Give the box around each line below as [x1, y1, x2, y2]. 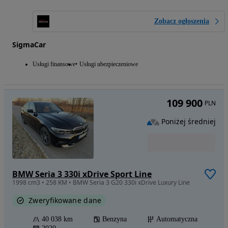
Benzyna [102, 215, 127, 223]
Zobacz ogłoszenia [154, 17, 209, 25]
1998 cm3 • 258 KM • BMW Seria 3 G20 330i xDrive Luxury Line [12, 178, 190, 187]
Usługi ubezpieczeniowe [79, 60, 138, 68]
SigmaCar [12, 39, 46, 49]
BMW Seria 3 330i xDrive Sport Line [12, 168, 152, 180]
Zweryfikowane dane [28, 195, 102, 205]
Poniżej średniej [161, 117, 216, 127]
